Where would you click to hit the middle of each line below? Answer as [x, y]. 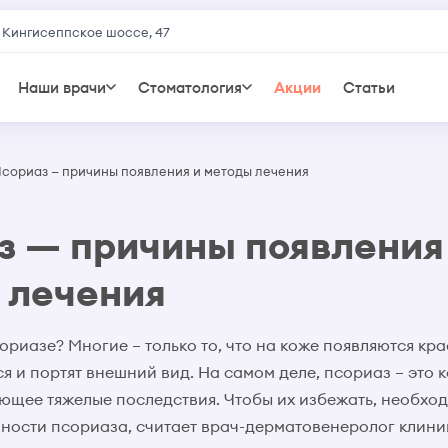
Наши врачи [62, 87]
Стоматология [190, 87]
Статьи [369, 87]
